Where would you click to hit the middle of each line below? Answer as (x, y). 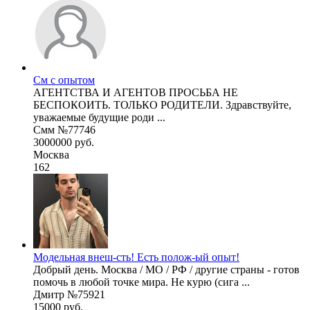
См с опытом (64, 80)
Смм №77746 (64, 129)
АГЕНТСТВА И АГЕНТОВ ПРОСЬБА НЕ (136, 92)
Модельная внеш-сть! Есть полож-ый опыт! (136, 257)
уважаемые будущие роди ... (99, 117)
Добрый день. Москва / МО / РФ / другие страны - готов (166, 269)
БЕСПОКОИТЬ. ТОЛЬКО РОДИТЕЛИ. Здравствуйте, (162, 104)
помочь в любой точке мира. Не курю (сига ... (142, 282)
